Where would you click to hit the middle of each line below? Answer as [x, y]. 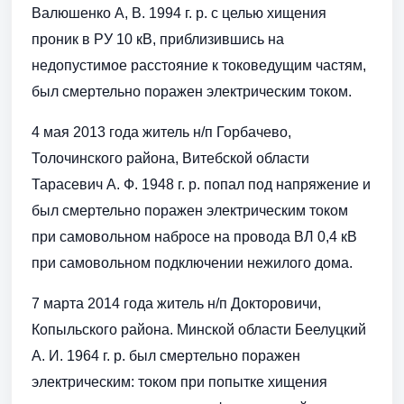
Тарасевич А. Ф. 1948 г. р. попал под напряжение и [201, 185]
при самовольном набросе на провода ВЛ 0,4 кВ [194, 237]
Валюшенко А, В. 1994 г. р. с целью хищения [179, 14]
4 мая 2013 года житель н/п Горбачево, [161, 133]
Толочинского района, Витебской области [170, 159]
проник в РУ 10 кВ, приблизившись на [158, 40]
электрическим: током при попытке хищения [179, 382]
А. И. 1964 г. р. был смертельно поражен [166, 356]
